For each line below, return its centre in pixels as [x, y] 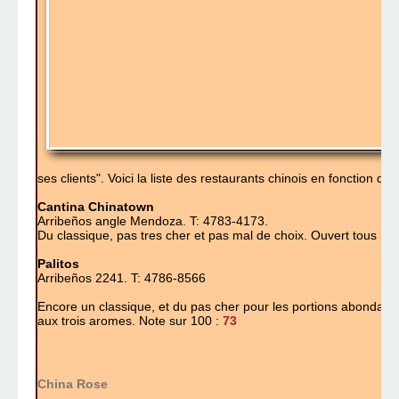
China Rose [73, 384]
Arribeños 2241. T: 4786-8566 [122, 278]
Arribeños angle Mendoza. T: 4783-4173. [153, 221]
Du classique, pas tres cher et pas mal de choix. [172, 236]
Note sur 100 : [181, 321]
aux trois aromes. [88, 321]
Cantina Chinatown [96, 207]
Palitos [58, 264]
